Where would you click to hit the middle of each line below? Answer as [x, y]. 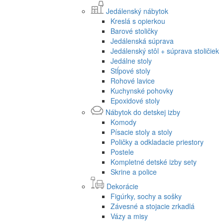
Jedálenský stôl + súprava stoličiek [165, 51]
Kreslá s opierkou [138, 21]
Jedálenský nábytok [137, 11]
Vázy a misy [129, 216]
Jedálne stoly [131, 60]
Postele [122, 152]
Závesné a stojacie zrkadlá [153, 206]
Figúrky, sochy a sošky [146, 196]
